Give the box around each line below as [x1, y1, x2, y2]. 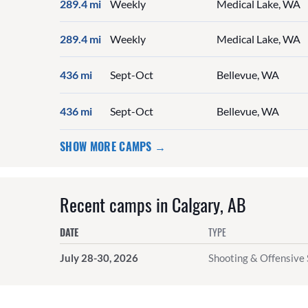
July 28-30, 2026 [60, 251, 138, 264]
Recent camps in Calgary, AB [60, 190, 246, 218]
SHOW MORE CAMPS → [60, 137, 166, 155]
